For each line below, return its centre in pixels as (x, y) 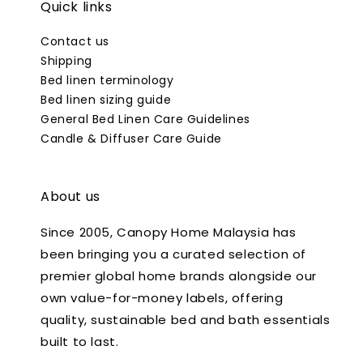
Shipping (66, 61)
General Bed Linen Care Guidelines (145, 120)
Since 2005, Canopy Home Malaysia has (169, 233)
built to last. (80, 342)
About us (70, 197)
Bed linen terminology (107, 81)
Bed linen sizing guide (106, 100)
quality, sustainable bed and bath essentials (186, 320)
